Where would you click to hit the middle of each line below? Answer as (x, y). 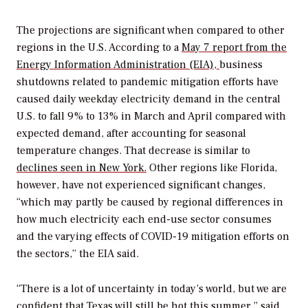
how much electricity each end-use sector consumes (144, 219)
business (241, 64)
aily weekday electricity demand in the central (170, 99)
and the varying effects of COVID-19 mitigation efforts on (153, 236)
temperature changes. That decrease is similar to (133, 150)
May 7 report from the (234, 47)
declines (38, 167)
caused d (38, 99)
